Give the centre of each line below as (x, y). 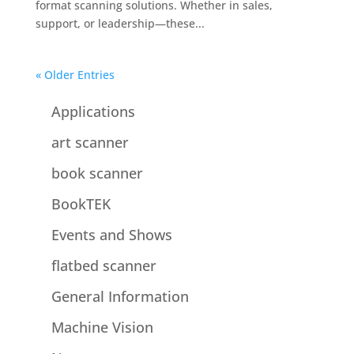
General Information (120, 296)
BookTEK (81, 204)
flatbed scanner (104, 265)
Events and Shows (111, 235)
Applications (93, 111)
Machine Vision (102, 327)
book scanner (97, 173)
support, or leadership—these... (120, 23)
